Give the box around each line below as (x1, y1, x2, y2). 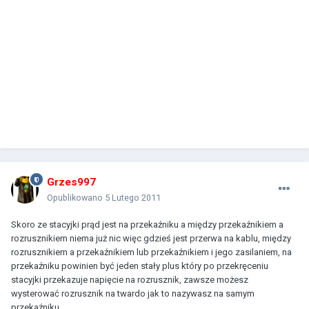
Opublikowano (47, 192, 105, 203)
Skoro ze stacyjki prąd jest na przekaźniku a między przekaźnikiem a (11, 219, 283, 230)
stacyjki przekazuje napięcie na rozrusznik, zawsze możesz (11, 274, 248, 285)
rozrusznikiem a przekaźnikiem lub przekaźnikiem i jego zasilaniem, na (11, 246, 292, 257)
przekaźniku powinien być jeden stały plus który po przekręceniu (11, 260, 268, 271)
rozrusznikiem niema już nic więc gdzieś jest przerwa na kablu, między (11, 232, 291, 243)
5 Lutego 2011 (105, 192, 161, 203)
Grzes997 (47, 175, 96, 188)
